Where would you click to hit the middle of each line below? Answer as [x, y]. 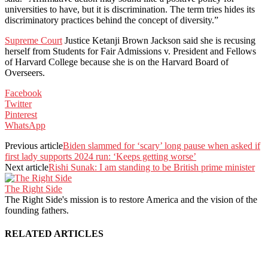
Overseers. [25, 72]
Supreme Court [33, 40]
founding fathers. [37, 210]
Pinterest [21, 114]
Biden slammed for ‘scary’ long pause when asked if [162, 145]
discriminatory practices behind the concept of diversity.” [112, 20]
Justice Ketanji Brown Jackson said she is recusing [159, 40]
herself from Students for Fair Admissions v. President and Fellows [130, 51]
